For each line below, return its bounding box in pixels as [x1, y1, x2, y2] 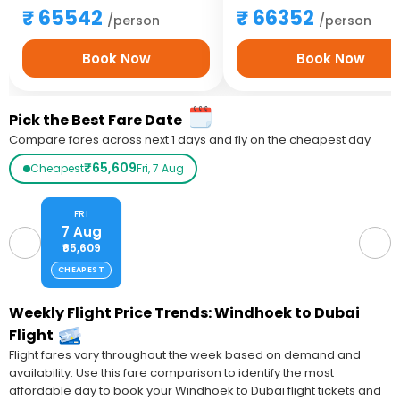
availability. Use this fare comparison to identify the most [9, 363, 334, 381]
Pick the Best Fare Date [9, 109, 182, 130]
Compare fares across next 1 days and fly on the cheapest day [9, 130, 371, 148]
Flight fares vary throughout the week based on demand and [9, 346, 361, 363]
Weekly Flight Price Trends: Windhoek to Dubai [9, 302, 360, 323]
